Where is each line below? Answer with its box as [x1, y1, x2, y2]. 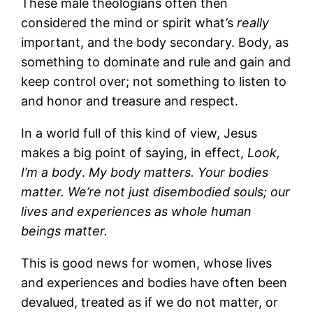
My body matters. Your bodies [89, 164, 269, 180]
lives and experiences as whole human [21, 203, 252, 219]
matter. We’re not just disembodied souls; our [21, 184, 291, 199]
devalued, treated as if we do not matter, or [21, 294, 279, 310]
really [237, 15, 270, 30]
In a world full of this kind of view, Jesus [21, 125, 258, 140]
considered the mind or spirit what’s [21, 15, 238, 30]
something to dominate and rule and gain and [21, 54, 291, 69]
